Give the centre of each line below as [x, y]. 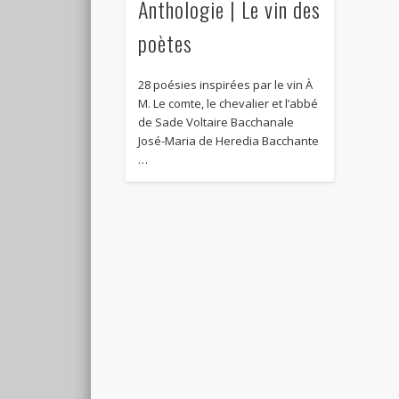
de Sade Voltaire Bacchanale [216, 122]
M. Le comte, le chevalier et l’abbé [228, 104]
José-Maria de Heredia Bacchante [229, 141]
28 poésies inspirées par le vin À [226, 85]
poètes [166, 43]
